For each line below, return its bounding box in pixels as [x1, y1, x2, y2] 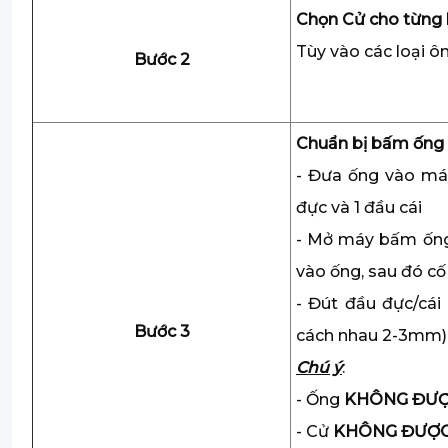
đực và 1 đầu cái [296, 198, 422, 217]
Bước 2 [133, 50, 190, 69]
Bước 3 [133, 322, 190, 341]
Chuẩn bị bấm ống [296, 134, 444, 153]
